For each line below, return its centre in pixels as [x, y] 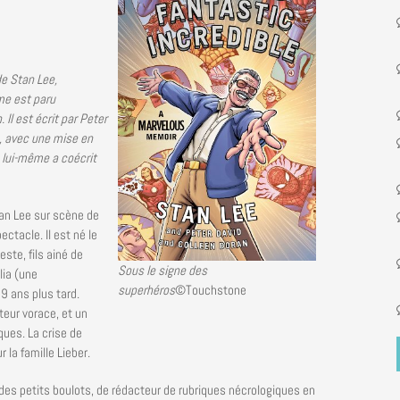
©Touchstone [211, 289]
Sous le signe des [163, 270]
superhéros [147, 289]
